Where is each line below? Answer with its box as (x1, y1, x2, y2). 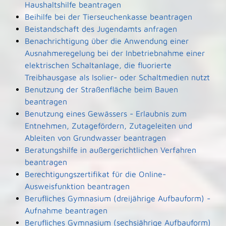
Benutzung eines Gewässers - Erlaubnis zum (24, 109, 187, 118)
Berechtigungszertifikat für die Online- (24, 169, 166, 179)
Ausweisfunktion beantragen (24, 182, 130, 191)
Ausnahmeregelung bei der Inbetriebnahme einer (24, 48, 205, 58)
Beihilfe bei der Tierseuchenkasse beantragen (24, 12, 192, 21)
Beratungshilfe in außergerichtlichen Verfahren (24, 145, 196, 154)
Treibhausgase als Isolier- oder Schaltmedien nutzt (24, 73, 210, 82)
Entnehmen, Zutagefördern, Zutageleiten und (24, 121, 192, 130)
